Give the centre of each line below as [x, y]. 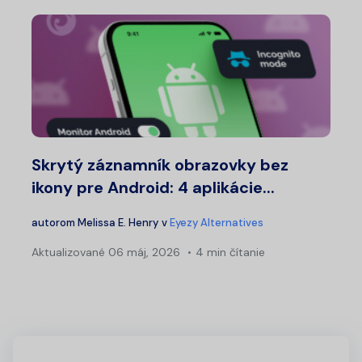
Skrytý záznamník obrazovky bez [160, 164]
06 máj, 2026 [143, 252]
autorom [55, 222]
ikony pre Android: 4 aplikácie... [153, 187]
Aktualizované [68, 252]
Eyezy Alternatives [217, 222]
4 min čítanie [230, 252]
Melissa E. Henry [118, 222]
